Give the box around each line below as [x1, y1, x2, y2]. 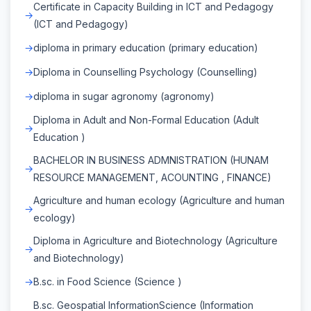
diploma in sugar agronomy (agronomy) [33, 90, 215, 102]
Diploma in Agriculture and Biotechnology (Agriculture [33, 234, 278, 246]
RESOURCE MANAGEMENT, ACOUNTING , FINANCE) [33, 171, 271, 183]
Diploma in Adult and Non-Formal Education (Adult [33, 113, 259, 126]
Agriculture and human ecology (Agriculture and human [33, 194, 285, 206]
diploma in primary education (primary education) [33, 41, 258, 53]
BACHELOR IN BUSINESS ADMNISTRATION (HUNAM [33, 153, 269, 166]
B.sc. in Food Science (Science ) [33, 275, 182, 287]
